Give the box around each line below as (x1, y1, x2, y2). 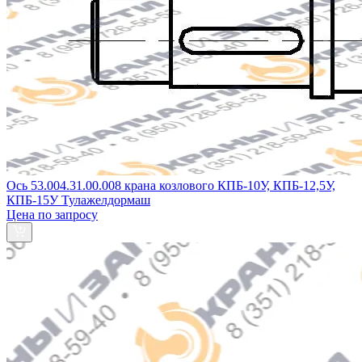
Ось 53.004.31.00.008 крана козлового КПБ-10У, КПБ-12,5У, (6, 178, 335, 192)
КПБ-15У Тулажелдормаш (6, 192, 150, 207)
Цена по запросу (6, 207, 98, 221)
